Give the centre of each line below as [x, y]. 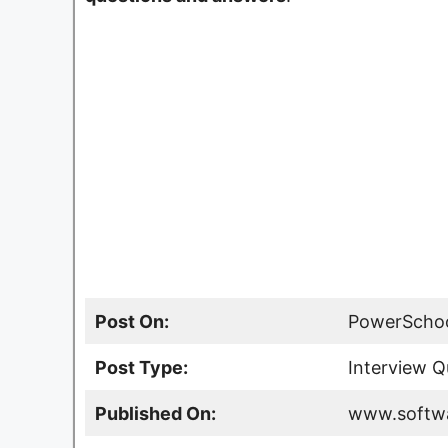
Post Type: [141, 367]
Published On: [155, 413]
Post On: [132, 321]
